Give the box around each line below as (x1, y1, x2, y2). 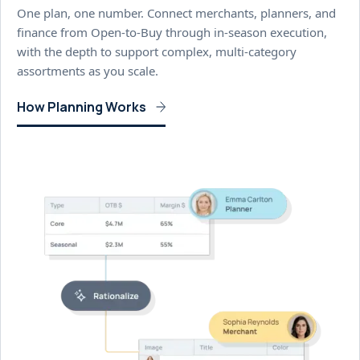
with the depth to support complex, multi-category (17, 43, 297, 59)
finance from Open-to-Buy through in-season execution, (17, 23, 327, 40)
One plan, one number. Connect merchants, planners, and (17, 4, 336, 21)
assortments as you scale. (17, 62, 158, 79)
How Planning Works (17, 98, 146, 117)
